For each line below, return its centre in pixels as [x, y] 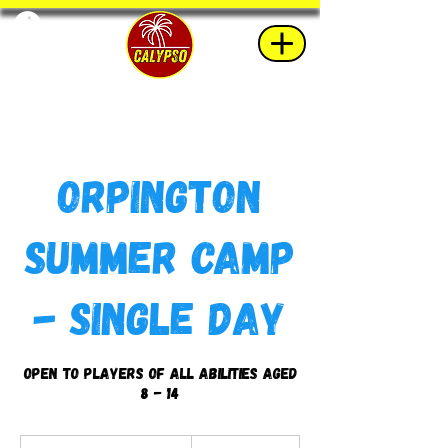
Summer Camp [160, 255]
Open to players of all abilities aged [160, 372]
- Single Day [160, 316]
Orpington [160, 194]
